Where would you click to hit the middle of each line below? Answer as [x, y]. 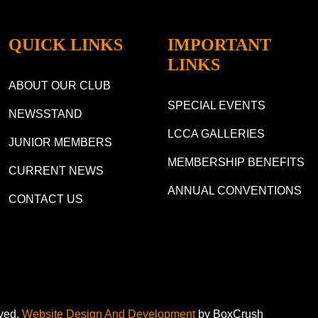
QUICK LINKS [66, 45]
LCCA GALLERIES [216, 134]
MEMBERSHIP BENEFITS [236, 163]
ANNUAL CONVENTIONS [235, 191]
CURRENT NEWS [56, 171]
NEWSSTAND [45, 114]
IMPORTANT [219, 45]
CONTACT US [46, 199]
